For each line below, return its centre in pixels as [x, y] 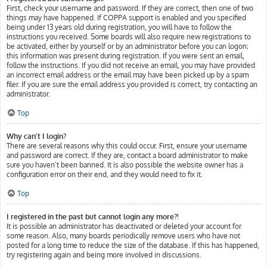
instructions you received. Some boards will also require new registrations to [129, 37]
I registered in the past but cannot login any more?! [93, 217]
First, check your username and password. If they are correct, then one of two [130, 8]
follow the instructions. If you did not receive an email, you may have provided [131, 65]
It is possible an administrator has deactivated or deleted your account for [124, 226]
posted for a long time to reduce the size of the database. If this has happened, [133, 245]
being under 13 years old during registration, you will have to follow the [119, 27]
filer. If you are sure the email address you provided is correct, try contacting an [132, 84]
